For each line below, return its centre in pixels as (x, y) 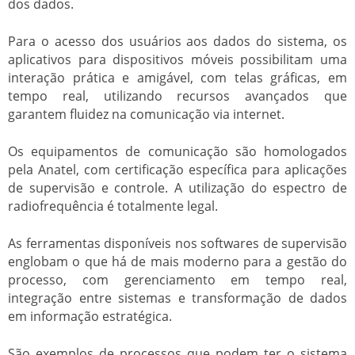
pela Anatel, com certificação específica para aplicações (177, 169)
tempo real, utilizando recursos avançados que (177, 95)
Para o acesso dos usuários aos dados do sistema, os (177, 41)
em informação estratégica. (90, 316)
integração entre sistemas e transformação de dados (177, 298)
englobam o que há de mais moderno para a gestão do (177, 261)
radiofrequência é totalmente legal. (113, 206)
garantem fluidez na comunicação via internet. (146, 114)
